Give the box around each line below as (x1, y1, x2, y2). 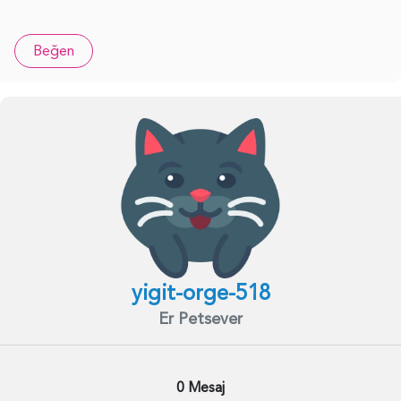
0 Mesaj (176, 377, 225, 397)
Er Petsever (158, 307, 243, 330)
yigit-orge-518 (131, 277, 270, 308)
